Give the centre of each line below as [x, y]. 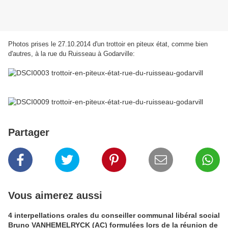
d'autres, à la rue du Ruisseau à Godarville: [72, 54]
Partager [29, 133]
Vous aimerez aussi [55, 196]
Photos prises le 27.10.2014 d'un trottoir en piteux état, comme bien [108, 44]
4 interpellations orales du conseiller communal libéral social [114, 216]
